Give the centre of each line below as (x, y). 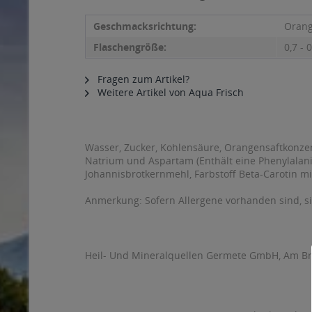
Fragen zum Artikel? (142, 79)
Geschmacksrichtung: (145, 26)
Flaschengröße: (130, 47)
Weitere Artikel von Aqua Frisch (169, 92)
